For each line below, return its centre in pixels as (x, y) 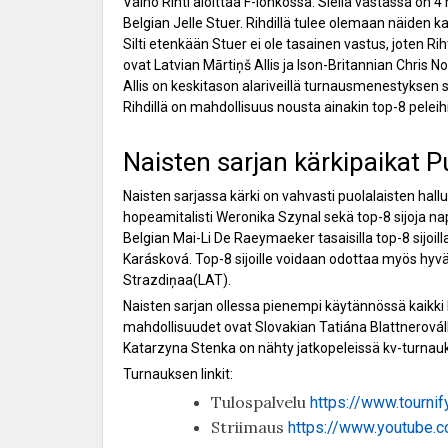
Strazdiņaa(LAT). (177, 280)
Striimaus (249, 427)
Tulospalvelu (260, 402)
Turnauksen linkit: (178, 374)
